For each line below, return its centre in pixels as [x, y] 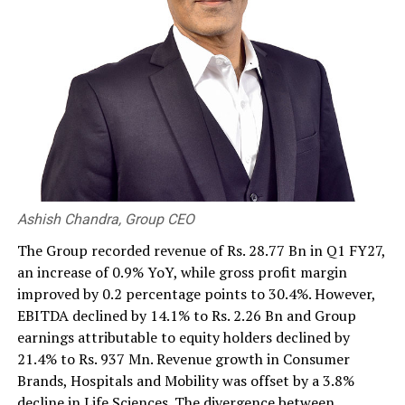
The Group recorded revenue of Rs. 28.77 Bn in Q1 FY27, [201, 251]
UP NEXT [38, 93]
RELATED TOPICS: [66, 64]
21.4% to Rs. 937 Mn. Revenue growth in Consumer [183, 359]
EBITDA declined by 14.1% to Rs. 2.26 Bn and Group [186, 316]
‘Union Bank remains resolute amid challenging [170, 112]
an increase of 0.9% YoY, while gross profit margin [182, 273]
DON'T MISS [47, 159]
